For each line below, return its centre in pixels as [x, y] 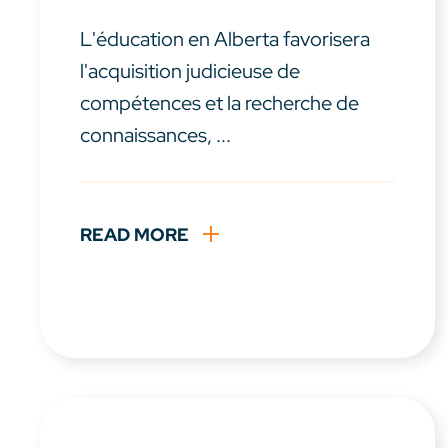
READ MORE [134, 235]
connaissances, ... [155, 135]
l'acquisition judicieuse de [190, 71]
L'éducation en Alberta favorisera [225, 39]
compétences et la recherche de [219, 103]
